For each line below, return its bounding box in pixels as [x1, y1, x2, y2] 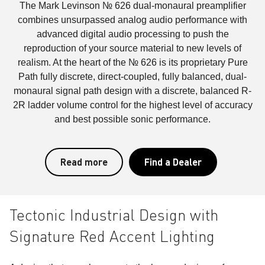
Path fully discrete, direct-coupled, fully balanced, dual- [18, 72, 247, 82]
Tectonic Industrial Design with [9, 206, 218, 224]
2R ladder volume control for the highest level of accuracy [12, 100, 253, 110]
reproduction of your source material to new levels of [24, 43, 241, 53]
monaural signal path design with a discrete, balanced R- [14, 86, 251, 96]
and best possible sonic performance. [54, 114, 211, 124]
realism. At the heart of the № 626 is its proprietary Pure [17, 57, 248, 67]
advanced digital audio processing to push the [36, 29, 229, 39]
